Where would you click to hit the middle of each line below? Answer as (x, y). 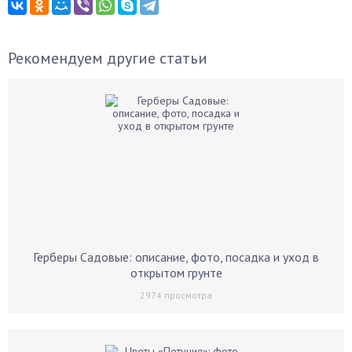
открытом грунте (176, 273)
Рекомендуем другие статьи (108, 58)
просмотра (187, 295)
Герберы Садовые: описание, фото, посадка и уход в (176, 257)
